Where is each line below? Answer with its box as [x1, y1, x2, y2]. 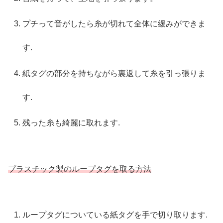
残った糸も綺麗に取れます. [22, 118, 120, 127]
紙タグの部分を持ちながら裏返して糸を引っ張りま [22, 69, 206, 78]
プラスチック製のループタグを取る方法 [8, 164, 151, 173]
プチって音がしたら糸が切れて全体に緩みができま [22, 19, 206, 28]
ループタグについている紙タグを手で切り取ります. [22, 211, 208, 220]
